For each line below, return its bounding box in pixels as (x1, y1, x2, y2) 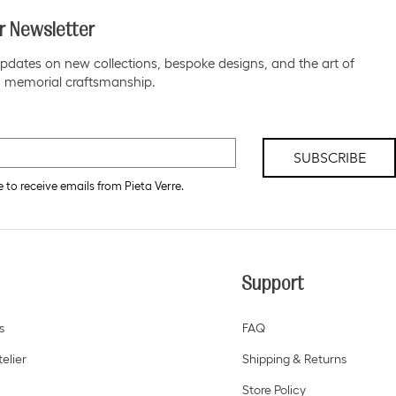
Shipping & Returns (241, 352, 346, 367)
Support (240, 272, 304, 295)
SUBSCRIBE (293, 149, 366, 167)
